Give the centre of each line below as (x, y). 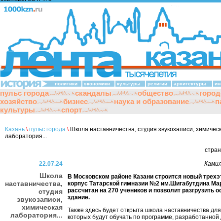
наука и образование (151, 101)
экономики (97, 84)
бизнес (75, 101)
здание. (79, 197)
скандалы (93, 93)
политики (66, 84)
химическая (42, 207)
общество (155, 93)
